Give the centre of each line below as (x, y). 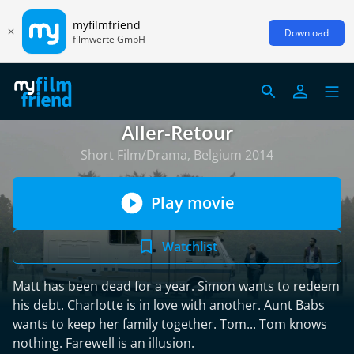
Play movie (193, 203)
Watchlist (190, 247)
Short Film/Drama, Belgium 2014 (177, 155)
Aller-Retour (177, 132)
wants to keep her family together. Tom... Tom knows (170, 324)
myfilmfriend (107, 24)
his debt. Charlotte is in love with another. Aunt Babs (169, 305)
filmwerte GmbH (109, 39)
